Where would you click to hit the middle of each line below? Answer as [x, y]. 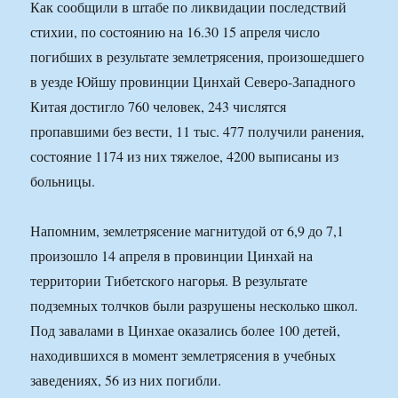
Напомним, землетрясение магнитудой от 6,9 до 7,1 [187, 231]
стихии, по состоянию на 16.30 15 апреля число [175, 32]
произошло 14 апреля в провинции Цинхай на [172, 256]
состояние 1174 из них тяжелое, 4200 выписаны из [185, 156]
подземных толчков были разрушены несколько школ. [195, 306]
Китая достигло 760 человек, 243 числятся [159, 107]
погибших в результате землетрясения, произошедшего [198, 57]
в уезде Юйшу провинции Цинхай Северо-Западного [193, 82]
